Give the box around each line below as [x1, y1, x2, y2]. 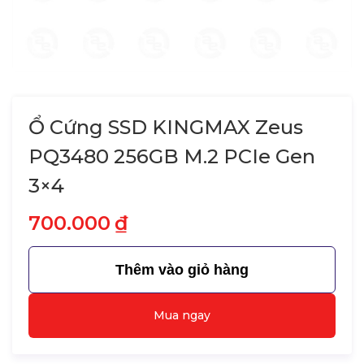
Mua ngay [154, 308, 210, 323]
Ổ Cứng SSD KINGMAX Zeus [28, 115, 303, 139]
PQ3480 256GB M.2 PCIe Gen [28, 145, 315, 168]
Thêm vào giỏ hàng [115, 262, 249, 278]
